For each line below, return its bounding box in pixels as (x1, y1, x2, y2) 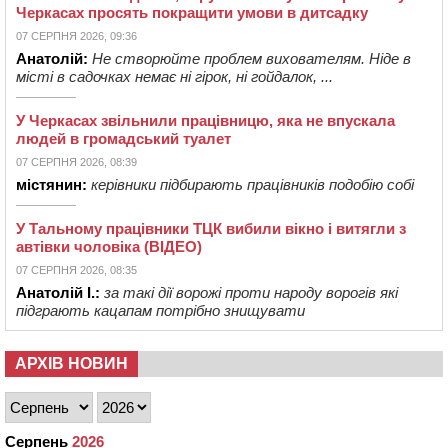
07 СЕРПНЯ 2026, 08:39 (16, 155, 137, 168)
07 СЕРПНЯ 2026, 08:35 (16, 263, 137, 276)
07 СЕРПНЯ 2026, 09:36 (16, 29, 137, 42)
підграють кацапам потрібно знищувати (16, 301, 305, 319)
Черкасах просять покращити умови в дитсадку (16, 3, 368, 21)
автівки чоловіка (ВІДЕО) (16, 237, 202, 255)
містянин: (16, 175, 87, 193)
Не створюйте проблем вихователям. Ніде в (92, 49, 411, 67)
